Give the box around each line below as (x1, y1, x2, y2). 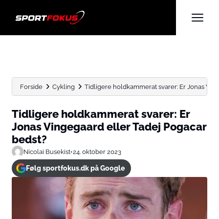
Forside (20, 83, 43, 90)
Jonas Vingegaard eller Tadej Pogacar (12, 120, 207, 133)
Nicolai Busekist (23, 148, 70, 155)
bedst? (12, 133, 47, 146)
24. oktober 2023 (73, 148, 121, 155)
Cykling (52, 83, 75, 90)
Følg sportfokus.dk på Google (25, 164, 125, 172)
